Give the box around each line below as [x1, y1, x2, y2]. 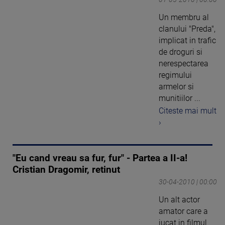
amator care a [159, 206, 208, 216]
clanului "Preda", [159, 24, 215, 34]
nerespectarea [159, 59, 208, 68]
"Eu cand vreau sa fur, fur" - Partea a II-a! [13, 152, 187, 164]
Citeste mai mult [159, 105, 216, 116]
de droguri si [159, 47, 202, 57]
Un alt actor [159, 194, 200, 204]
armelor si [159, 82, 194, 91]
